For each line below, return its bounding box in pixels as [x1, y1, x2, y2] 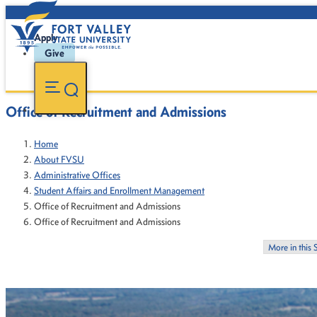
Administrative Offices [34, 169, 120, 181]
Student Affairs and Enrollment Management [34, 185, 204, 197]
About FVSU [34, 154, 84, 166]
